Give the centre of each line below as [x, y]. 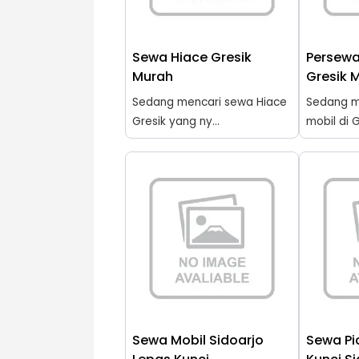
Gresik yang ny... [176, 121]
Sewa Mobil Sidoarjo [198, 340]
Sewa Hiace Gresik [192, 57]
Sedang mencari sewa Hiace [210, 102]
